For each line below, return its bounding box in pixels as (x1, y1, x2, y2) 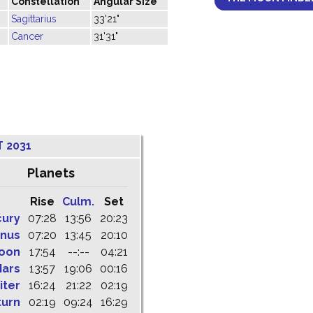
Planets (27, 166, 75, 180)
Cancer (11, 31, 43, 42)
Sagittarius (11, 13, 57, 24)
